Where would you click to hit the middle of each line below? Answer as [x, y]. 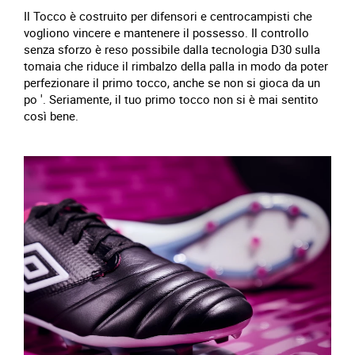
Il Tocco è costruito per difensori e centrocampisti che [168, 16]
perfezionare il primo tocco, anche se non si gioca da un [172, 82]
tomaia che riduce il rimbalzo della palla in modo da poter [176, 66]
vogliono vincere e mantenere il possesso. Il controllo [166, 32]
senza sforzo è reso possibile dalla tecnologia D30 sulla [172, 49]
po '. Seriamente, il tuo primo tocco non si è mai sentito [171, 99]
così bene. [51, 116]
